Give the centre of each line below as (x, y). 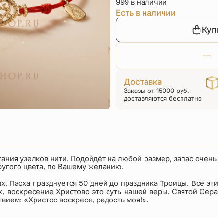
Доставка (142, 82)
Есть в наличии (145, 13)
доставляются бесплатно (163, 99)
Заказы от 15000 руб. (156, 91)
